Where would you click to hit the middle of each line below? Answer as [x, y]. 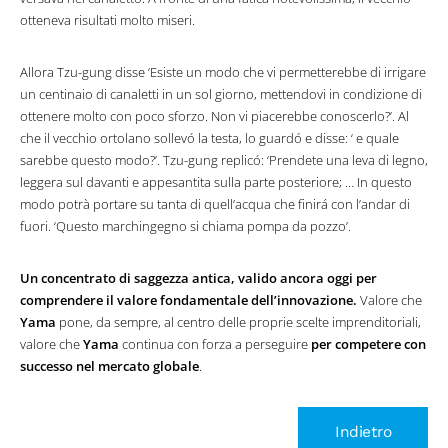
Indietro [363, 432]
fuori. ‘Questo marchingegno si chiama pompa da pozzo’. [185, 226]
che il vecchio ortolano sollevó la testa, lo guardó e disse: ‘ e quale [209, 138]
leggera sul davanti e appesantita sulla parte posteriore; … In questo [216, 182]
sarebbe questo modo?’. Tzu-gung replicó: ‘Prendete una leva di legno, [224, 160]
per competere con [368, 344]
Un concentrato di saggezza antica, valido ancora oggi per [198, 278]
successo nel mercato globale [109, 366]
